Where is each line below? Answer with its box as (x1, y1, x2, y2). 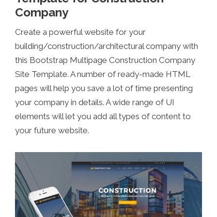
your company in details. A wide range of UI (15, 97, 175, 108)
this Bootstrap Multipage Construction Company (15, 55, 196, 65)
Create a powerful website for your (15, 27, 146, 37)
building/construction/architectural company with (15, 41, 199, 51)
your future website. (15, 125, 90, 136)
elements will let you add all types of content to (15, 111, 191, 122)
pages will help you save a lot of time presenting (15, 83, 193, 93)
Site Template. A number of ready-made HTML (15, 69, 191, 79)
